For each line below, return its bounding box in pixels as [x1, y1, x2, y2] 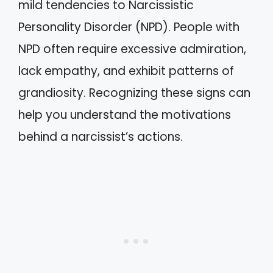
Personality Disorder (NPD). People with [18, 18, 239, 35]
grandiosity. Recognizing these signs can [18, 84, 250, 101]
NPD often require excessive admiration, [18, 40, 246, 57]
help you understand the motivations [18, 106, 231, 123]
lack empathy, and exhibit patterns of [18, 62, 234, 79]
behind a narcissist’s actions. [18, 128, 183, 145]
